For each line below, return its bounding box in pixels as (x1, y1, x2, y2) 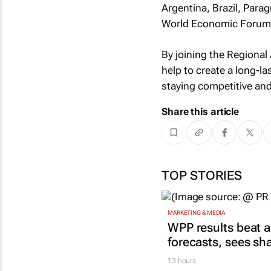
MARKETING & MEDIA (167, 209, 226, 217)
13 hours (167, 256, 197, 266)
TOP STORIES (161, 168, 242, 183)
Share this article (161, 106, 240, 118)
